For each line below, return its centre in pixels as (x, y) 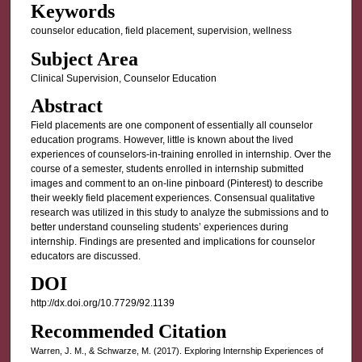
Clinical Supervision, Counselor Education (123, 78)
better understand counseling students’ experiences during (159, 227)
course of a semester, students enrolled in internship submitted (167, 168)
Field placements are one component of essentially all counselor (171, 125)
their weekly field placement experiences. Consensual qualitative (173, 198)
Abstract (66, 105)
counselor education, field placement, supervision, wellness (161, 31)
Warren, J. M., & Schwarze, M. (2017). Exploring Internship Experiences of (177, 350)
